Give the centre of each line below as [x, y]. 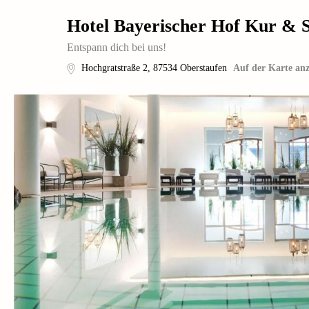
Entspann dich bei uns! [117, 47]
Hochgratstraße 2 [114, 68]
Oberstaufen [203, 68]
